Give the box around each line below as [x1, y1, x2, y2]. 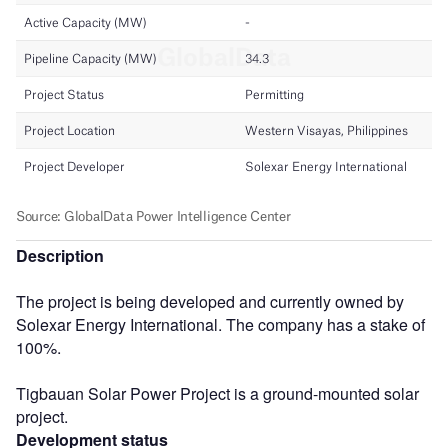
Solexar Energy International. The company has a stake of [16, 312, 425, 336]
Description [16, 243, 104, 267]
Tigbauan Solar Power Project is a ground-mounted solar [16, 381, 419, 405]
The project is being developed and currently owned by [16, 289, 404, 313]
